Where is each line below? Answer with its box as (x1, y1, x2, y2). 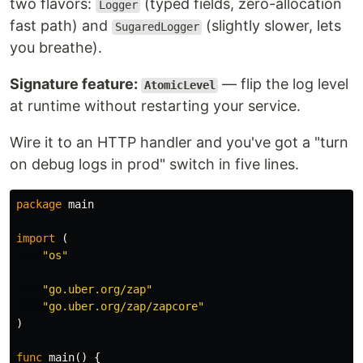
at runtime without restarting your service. (10, 97, 301, 115)
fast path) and (10, 17, 112, 35)
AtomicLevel (143, 79, 216, 92)
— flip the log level (218, 75, 349, 93)
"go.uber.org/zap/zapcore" (42, 300, 204, 314)
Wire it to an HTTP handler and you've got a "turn (10, 134, 348, 152)
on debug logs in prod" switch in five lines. (10, 156, 299, 173)
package (16, 198, 62, 211)
